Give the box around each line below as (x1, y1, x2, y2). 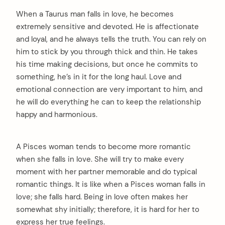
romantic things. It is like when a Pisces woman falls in (16, 179, 205, 189)
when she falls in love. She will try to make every (16, 154, 184, 164)
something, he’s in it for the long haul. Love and (16, 72, 181, 82)
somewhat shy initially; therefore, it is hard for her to (16, 204, 199, 214)
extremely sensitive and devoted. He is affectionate (16, 22, 199, 32)
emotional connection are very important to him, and (16, 84, 202, 95)
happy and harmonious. (16, 109, 97, 120)
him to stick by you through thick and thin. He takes (16, 47, 198, 57)
